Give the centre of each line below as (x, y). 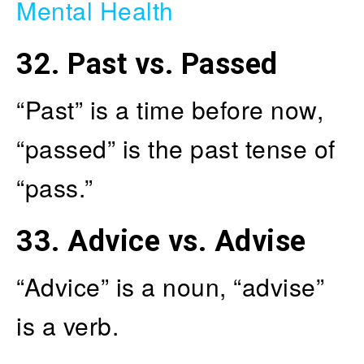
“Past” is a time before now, (170, 109)
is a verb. (67, 325)
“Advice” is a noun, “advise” (170, 286)
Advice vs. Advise (187, 241)
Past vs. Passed (173, 64)
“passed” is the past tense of (176, 148)
